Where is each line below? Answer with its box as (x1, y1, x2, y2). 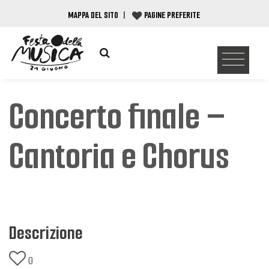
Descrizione (9, 221, 83, 246)
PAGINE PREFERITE (144, 8, 200, 21)
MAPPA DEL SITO (67, 8, 118, 21)
